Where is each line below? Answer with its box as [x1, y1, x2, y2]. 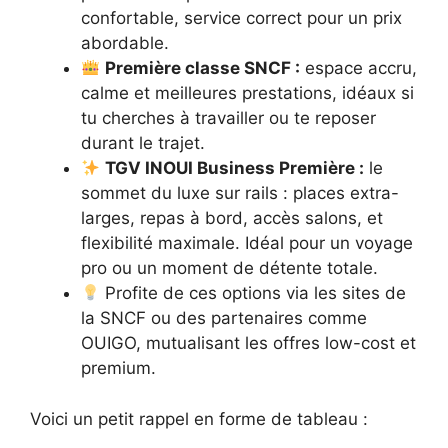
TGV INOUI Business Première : [105, 158, 365, 179]
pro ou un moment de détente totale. [81, 258, 378, 279]
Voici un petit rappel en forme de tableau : [30, 408, 368, 429]
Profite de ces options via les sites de [100, 283, 407, 304]
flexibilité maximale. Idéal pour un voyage [81, 233, 413, 254]
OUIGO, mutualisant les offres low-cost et [81, 333, 416, 354]
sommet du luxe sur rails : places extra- [81, 183, 399, 204]
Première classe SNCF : [105, 58, 301, 79]
